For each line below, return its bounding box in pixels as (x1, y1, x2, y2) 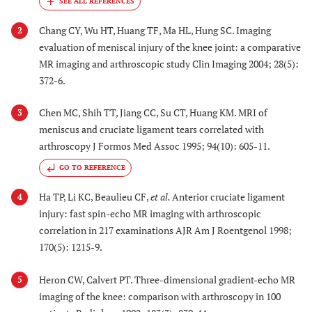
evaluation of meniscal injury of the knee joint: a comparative (39, 40, 301, 54)
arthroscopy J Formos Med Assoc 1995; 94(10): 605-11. (39, 139, 270, 153)
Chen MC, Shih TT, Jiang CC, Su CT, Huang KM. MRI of (39, 105, 267, 119)
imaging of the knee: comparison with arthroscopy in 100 (39, 289, 281, 303)
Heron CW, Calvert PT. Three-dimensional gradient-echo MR (39, 272, 295, 286)
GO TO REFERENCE (59, 163, 125, 173)
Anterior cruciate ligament (172, 190, 285, 204)
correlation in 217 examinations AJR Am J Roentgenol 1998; (39, 224, 292, 237)
